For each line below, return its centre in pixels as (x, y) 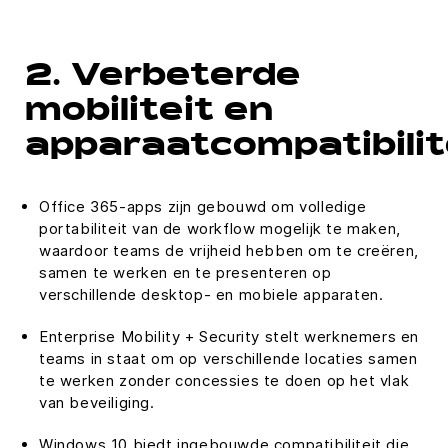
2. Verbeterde (163, 78)
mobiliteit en (149, 113)
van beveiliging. (97, 402)
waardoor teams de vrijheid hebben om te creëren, (229, 250)
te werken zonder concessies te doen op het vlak (224, 380)
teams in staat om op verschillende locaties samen (228, 358)
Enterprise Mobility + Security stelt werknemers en (229, 336)
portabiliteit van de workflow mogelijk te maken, (220, 228)
